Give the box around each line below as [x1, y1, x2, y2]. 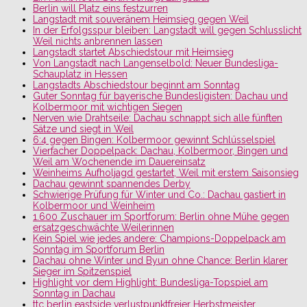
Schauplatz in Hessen [33, 68, 127, 79]
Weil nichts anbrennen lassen [33, 35, 162, 47]
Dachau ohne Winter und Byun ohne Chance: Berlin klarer [33, 254, 288, 266]
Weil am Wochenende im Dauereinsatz [33, 156, 206, 167]
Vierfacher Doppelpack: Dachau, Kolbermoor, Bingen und [33, 145, 288, 156]
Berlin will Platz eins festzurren [33, 2, 168, 14]
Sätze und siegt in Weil [33, 123, 134, 134]
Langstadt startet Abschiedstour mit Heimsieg [33, 46, 234, 58]
